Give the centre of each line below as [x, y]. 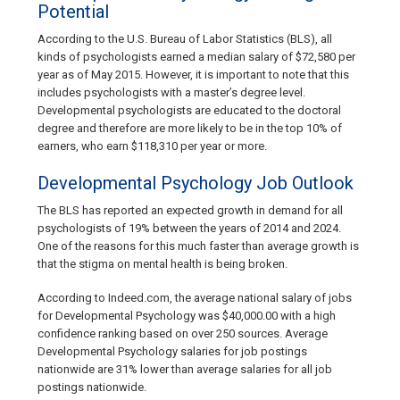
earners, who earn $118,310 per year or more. [152, 146]
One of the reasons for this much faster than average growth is [198, 246]
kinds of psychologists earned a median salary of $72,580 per [196, 57]
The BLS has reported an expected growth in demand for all [190, 211]
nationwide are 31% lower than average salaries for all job [185, 370]
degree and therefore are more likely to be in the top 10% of [190, 129]
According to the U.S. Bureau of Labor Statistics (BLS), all [185, 39]
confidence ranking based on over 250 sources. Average [183, 334]
